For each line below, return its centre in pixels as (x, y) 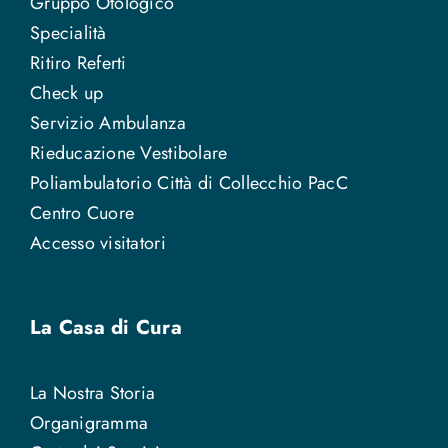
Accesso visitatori (97, 242)
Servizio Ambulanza (107, 122)
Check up (66, 92)
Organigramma (89, 422)
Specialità (68, 32)
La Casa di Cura (106, 327)
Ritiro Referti (78, 62)
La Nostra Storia (92, 392)
